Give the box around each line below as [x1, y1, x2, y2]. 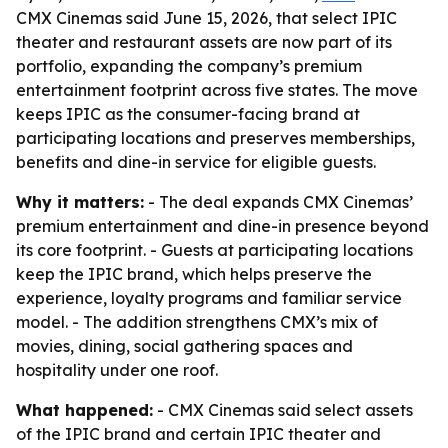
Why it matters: [16, 192, 144, 212]
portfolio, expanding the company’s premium [16, 56, 362, 76]
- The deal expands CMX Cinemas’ [144, 192, 413, 212]
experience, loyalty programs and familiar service [16, 288, 402, 308]
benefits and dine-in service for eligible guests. [16, 152, 376, 172]
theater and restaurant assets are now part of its [16, 32, 392, 52]
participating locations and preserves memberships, [16, 128, 415, 148]
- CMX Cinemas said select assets [153, 400, 413, 420]
